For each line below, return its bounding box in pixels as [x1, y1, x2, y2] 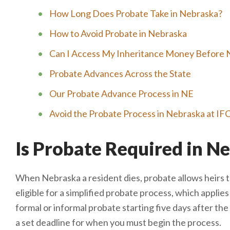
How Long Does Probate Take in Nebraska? [49, 8, 222, 19]
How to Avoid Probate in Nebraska [49, 28, 187, 39]
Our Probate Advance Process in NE [49, 88, 194, 99]
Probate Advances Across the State [49, 68, 191, 79]
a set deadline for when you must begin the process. [15, 217, 221, 228]
